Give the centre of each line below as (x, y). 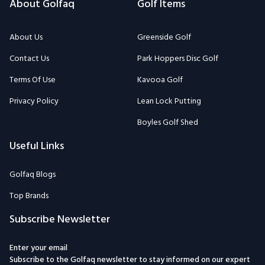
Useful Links (37, 147)
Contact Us (29, 59)
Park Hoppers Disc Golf (178, 59)
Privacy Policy (34, 102)
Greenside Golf (164, 38)
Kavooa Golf (160, 80)
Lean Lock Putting (169, 102)
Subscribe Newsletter (60, 220)
